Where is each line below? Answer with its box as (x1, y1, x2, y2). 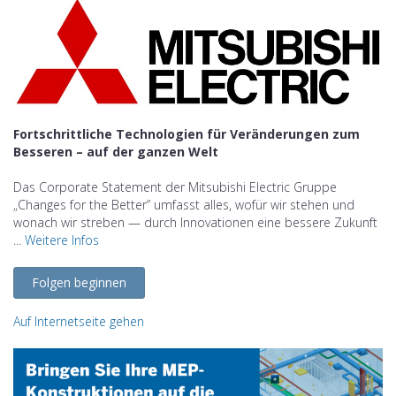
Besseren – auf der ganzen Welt (13, 143, 218, 161)
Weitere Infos (25, 232, 99, 249)
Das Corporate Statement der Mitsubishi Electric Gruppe (13, 179, 337, 196)
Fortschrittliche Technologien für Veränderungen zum (13, 126, 360, 143)
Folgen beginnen (32, 274, 126, 292)
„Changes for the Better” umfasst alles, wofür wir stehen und (13, 196, 354, 214)
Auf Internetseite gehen (13, 313, 144, 331)
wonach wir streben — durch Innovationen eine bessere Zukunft (13, 214, 377, 232)
